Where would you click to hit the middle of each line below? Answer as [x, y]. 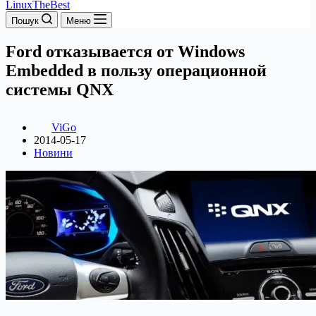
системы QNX [60, 89]
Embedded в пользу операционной [136, 70]
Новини [53, 152]
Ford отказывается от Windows [125, 51]
